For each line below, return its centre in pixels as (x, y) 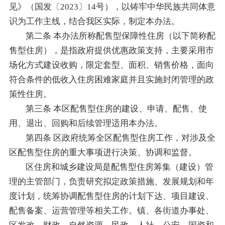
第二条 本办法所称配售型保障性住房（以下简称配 (121, 36)
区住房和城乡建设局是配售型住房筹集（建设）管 (120, 167)
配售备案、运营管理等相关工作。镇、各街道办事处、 (111, 210)
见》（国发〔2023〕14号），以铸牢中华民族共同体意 (112, 7)
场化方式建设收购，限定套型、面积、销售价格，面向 (111, 65)
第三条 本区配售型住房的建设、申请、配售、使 (117, 108)
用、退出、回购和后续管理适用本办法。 (86, 123)
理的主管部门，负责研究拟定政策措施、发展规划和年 (111, 181)
